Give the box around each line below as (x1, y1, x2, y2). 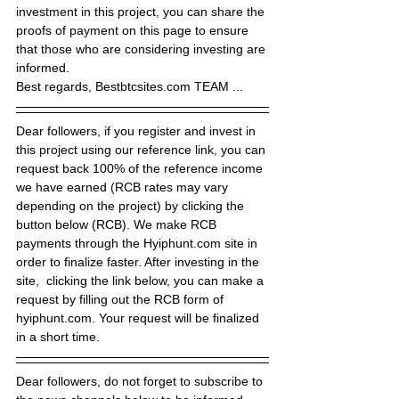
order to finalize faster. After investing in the (16, 255, 263, 269)
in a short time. (16, 330, 100, 344)
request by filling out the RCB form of (16, 292, 227, 306)
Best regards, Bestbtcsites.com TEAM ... (16, 79, 243, 94)
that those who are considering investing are (16, 42, 269, 56)
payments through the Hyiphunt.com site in (16, 236, 261, 250)
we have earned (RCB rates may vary (16, 180, 232, 194)
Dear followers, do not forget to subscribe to (16, 374, 266, 388)
